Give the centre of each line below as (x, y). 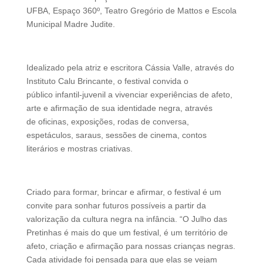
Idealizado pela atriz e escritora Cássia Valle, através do (130, 67)
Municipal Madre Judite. (70, 24)
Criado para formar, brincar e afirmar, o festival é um (124, 192)
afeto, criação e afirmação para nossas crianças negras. (131, 246)
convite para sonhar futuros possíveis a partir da (116, 205)
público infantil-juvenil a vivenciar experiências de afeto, (129, 94)
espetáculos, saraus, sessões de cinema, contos (116, 135)
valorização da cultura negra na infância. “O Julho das (127, 219)
